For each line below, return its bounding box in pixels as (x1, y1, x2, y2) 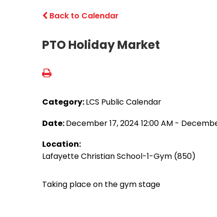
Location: (42, 139, 81, 150)
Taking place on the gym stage (42, 179, 160, 190)
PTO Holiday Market (42, 37, 160, 53)
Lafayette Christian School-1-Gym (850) (42, 151, 196, 162)
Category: (42, 96, 86, 108)
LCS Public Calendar (86, 96, 161, 108)
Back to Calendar (47, 10, 119, 21)
